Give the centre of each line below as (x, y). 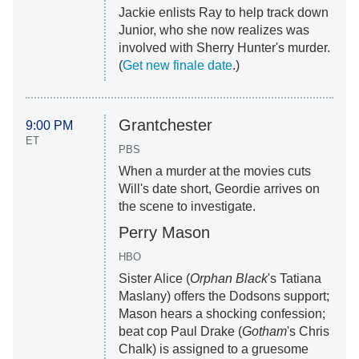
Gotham (264, 332)
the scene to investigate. (187, 207)
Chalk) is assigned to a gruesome (213, 349)
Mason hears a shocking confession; (222, 314)
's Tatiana (294, 279)
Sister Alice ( (154, 279)
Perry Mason (164, 233)
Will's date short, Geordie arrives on (219, 189)
